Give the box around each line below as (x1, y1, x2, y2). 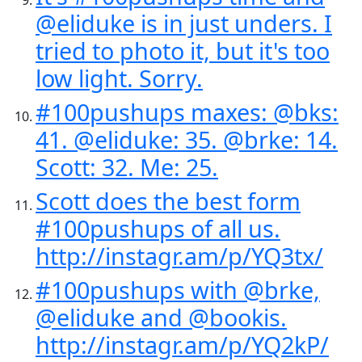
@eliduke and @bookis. (36, 301, 287, 333)
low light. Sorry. (36, 62, 203, 94)
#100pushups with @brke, (36, 274, 320, 305)
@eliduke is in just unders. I (36, 7, 332, 39)
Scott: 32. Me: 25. (36, 151, 218, 183)
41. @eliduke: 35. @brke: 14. (36, 124, 338, 155)
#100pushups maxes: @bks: (36, 96, 339, 128)
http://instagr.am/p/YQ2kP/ (36, 329, 329, 360)
